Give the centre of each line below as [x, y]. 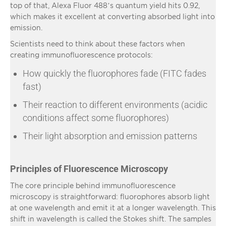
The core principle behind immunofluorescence [93, 185]
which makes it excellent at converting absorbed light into [112, 16]
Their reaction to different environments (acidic [115, 104]
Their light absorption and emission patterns [110, 136]
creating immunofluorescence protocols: [81, 54]
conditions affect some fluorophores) [96, 118]
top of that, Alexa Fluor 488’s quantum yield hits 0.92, [105, 5]
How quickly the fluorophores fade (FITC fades [115, 73]
